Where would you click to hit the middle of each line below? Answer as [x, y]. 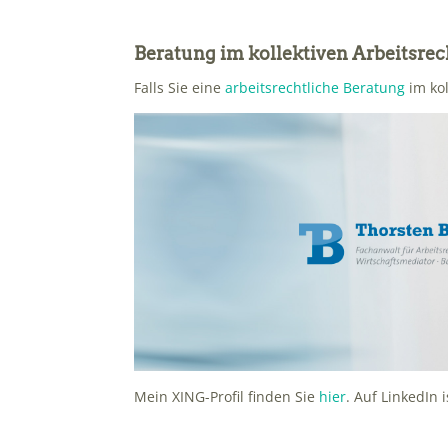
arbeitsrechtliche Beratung [315, 88]
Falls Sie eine [180, 88]
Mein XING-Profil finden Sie [227, 396]
